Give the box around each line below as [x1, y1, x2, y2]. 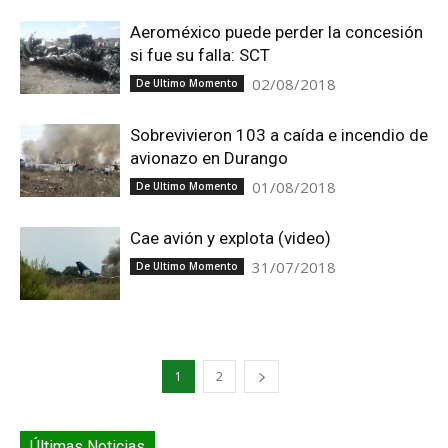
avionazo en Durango [130, 148, 288, 168]
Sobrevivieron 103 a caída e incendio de [130, 125, 428, 145]
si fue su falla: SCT [130, 45, 270, 65]
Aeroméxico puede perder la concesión [130, 22, 423, 42]
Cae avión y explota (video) [130, 228, 331, 248]
